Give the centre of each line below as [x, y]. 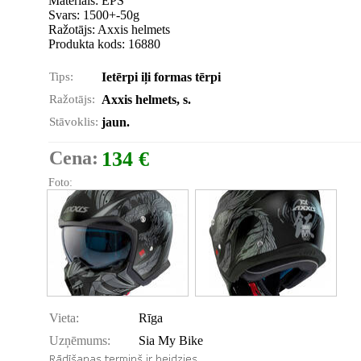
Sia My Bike [171, 340]
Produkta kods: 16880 [104, 44]
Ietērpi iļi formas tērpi [161, 77]
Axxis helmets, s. [146, 100]
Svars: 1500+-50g [94, 15]
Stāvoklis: [74, 122]
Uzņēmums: [80, 340]
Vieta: [64, 318]
